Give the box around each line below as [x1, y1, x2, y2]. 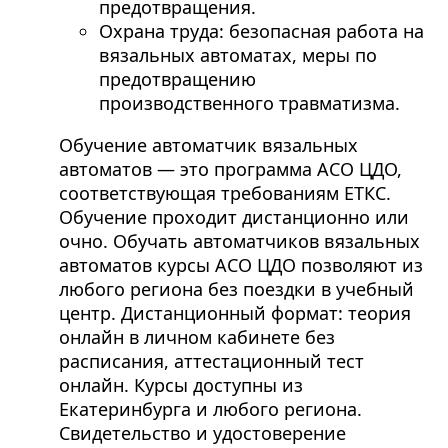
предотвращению [98, 67, 256, 92]
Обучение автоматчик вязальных [58, 133, 358, 158]
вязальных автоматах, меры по [98, 43, 377, 68]
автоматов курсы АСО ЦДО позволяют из [58, 253, 423, 278]
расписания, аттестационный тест [58, 349, 364, 374]
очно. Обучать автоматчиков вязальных [58, 229, 420, 254]
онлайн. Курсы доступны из [58, 373, 303, 398]
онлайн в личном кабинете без [58, 325, 335, 350]
